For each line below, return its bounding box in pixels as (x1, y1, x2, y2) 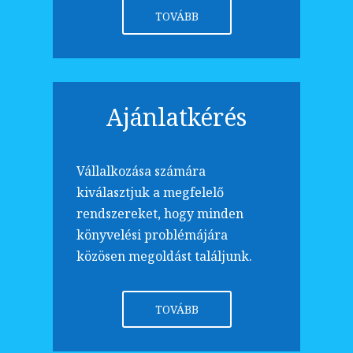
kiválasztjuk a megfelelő (76, 184, 225, 202)
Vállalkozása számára (76, 162, 206, 180)
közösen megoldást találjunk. (76, 247, 253, 266)
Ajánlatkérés (106, 101, 247, 134)
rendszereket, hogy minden (76, 205, 244, 223)
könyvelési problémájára (76, 226, 229, 244)
